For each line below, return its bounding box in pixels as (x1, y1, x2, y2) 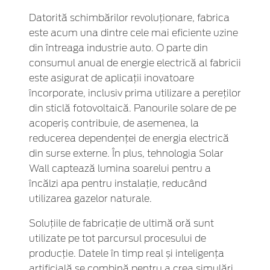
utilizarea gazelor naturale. (29, 194, 152, 204)
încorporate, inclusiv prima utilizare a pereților (29, 89, 241, 99)
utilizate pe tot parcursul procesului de (29, 234, 206, 244)
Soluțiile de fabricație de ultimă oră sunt (29, 219, 214, 229)
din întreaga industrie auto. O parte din (29, 43, 208, 54)
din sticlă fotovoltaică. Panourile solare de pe (29, 104, 236, 114)
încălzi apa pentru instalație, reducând (29, 179, 207, 189)
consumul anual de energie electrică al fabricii (29, 58, 241, 69)
